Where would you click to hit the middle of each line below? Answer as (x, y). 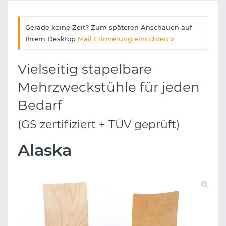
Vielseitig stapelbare (85, 69)
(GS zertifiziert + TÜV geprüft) (99, 125)
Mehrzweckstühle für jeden (109, 88)
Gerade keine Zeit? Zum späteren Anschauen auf (108, 27)
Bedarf (40, 106)
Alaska (45, 150)
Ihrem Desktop (51, 39)
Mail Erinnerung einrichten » (126, 39)
